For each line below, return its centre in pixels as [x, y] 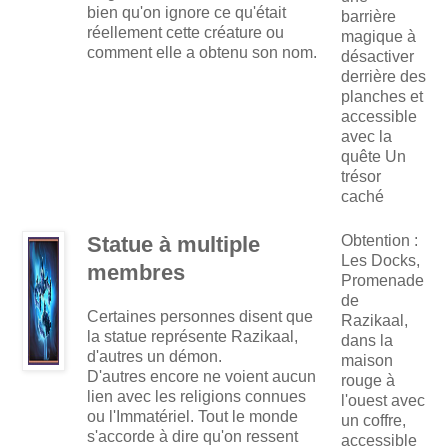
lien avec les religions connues [196, 397]
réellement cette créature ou [185, 33]
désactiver [377, 57]
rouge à [368, 381]
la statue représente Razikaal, [192, 337]
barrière [368, 17]
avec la [366, 137]
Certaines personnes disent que [200, 317]
